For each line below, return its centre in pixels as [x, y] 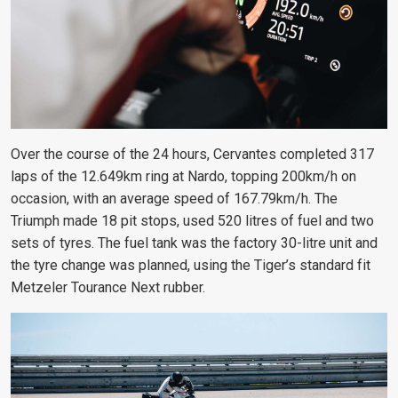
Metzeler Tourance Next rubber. [108, 288]
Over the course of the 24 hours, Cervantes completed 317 [192, 155]
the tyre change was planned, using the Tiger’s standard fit [191, 266]
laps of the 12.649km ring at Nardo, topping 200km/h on [183, 177]
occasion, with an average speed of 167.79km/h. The [174, 199]
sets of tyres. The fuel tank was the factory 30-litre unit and [194, 243]
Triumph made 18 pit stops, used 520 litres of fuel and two [192, 221]
